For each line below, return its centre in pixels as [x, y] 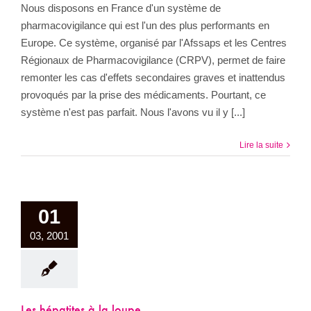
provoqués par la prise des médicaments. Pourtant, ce [143, 95]
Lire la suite [261, 145]
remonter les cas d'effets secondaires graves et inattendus [153, 78]
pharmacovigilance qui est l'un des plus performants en [145, 26]
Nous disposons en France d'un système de [121, 8]
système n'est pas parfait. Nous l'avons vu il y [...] [133, 112]
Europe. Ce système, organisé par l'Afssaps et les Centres [154, 43]
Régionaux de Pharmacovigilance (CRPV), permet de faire [153, 60]
